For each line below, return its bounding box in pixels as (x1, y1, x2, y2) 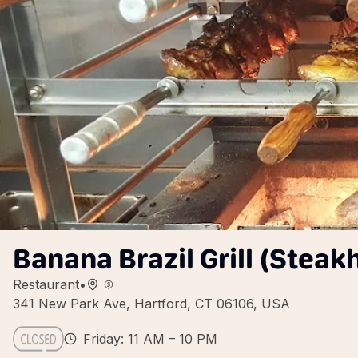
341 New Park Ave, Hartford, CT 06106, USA (13, 296, 290, 312)
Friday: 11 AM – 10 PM (83, 331, 217, 347)
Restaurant (13, 276, 79, 292)
